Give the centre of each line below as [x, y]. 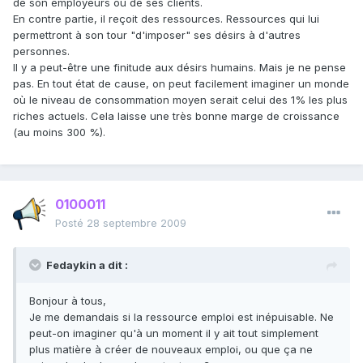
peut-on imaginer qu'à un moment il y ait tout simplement [174, 333]
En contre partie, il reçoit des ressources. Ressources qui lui [166, 19]
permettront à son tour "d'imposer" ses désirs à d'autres [157, 35]
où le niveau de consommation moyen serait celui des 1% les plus [180, 100]
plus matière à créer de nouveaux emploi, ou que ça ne [171, 350]
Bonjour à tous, [68, 301]
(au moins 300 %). [59, 132]
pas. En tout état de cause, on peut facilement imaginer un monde [181, 84]
